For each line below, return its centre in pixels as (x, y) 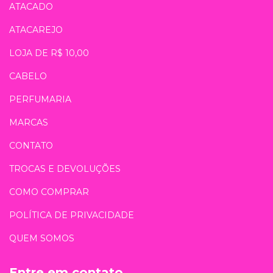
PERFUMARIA (40, 99)
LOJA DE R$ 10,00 (49, 53)
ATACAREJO (36, 30)
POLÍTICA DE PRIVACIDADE (72, 215)
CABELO (28, 76)
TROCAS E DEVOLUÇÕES (65, 168)
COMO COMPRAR (49, 192)
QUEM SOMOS (42, 238)
